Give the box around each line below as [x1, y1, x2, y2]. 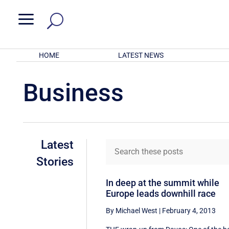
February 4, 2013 [162, 206, 216, 215]
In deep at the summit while [106, 177, 220, 188]
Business [23, 78, 124, 107]
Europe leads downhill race [106, 188, 216, 199]
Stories [36, 154, 74, 169]
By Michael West [106, 206, 158, 215]
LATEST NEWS [118, 51, 164, 59]
